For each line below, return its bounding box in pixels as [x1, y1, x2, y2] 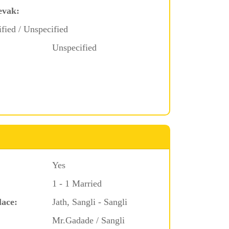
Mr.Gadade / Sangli [52, 215, 125, 225]
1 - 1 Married [52, 178, 102, 189]
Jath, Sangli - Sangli [52, 196, 127, 207]
